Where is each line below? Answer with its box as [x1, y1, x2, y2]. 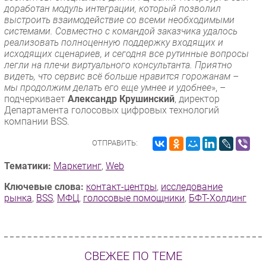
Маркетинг [53, 160, 102, 172]
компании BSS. [4, 115, 69, 127]
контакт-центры [86, 180, 157, 192]
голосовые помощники [83, 192, 185, 204]
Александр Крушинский [68, 93, 175, 104]
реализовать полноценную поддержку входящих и [4, 36, 223, 48]
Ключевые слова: [4, 180, 84, 192]
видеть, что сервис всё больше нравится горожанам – [4, 70, 239, 82]
